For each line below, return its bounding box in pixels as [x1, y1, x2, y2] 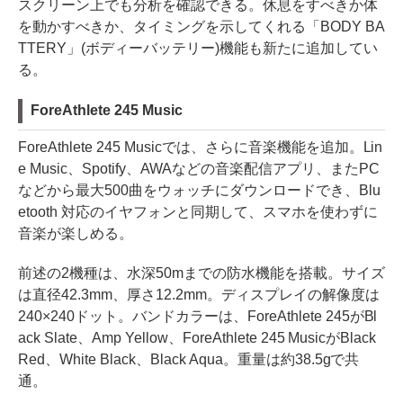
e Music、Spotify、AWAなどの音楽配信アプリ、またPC [18, 161, 380, 177]
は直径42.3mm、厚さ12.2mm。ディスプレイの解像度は [18, 287, 380, 303]
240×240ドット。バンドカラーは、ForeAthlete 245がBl [18, 309, 378, 325]
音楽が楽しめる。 [18, 226, 133, 242]
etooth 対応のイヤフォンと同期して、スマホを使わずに [18, 204, 378, 220]
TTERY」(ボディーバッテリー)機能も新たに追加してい [18, 40, 378, 57]
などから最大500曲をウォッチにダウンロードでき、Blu [18, 183, 381, 199]
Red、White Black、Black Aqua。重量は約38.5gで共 [18, 352, 360, 368]
